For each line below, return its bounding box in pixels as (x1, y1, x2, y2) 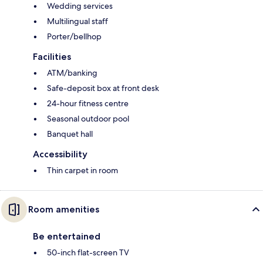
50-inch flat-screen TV (47, 247, 129, 258)
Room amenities (28, 204, 99, 215)
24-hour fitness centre (47, 98, 129, 109)
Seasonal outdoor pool (47, 113, 129, 124)
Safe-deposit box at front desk (47, 83, 159, 94)
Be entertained (33, 231, 100, 242)
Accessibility (33, 149, 87, 160)
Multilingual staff (47, 16, 108, 27)
